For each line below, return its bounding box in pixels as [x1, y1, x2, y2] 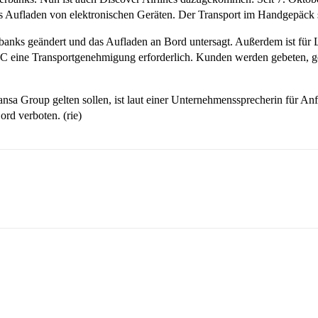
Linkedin [62, 186, 94, 197]
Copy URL [216, 186, 253, 197]
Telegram [138, 186, 172, 197]
